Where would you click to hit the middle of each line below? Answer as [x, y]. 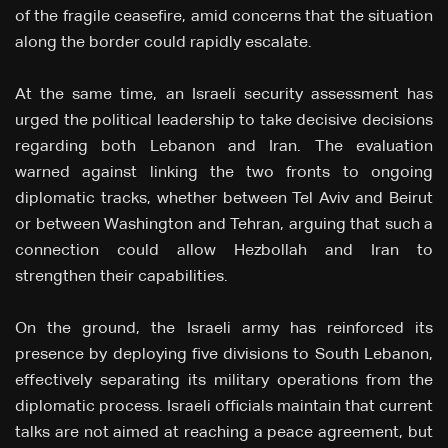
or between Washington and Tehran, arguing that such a [224, 225]
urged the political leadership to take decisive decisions [224, 121]
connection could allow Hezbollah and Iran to [224, 251]
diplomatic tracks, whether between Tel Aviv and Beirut [224, 199]
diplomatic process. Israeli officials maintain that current [224, 407]
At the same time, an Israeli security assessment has [224, 95]
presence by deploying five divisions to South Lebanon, [224, 355]
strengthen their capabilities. [121, 277]
